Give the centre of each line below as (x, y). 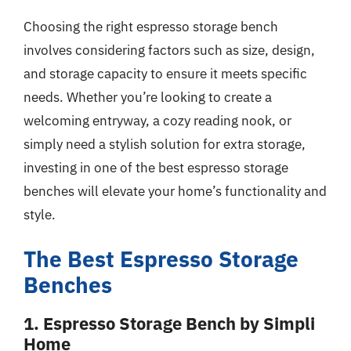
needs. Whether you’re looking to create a (148, 97)
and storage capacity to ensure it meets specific (165, 73)
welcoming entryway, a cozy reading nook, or (157, 120)
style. (40, 214)
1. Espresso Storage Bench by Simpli (169, 323)
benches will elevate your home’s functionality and (175, 191)
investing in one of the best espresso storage (156, 167)
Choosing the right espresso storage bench (151, 26)
